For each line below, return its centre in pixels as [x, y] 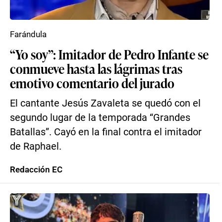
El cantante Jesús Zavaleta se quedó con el [105, 103]
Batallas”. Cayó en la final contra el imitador [106, 132]
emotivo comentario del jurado [92, 83]
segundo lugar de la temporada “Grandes [100, 118]
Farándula [28, 34]
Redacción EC [36, 169]
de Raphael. [36, 146]
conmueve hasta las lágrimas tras [96, 68]
